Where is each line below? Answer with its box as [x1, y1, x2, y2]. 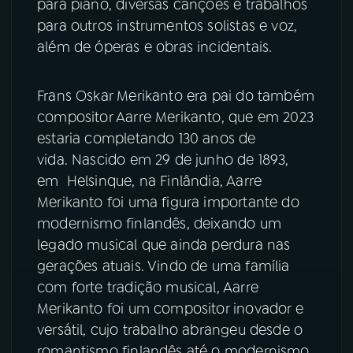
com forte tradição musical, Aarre [37, 277, 258, 297]
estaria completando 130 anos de [37, 128, 256, 148]
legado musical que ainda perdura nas [37, 235, 291, 255]
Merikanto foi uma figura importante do [37, 192, 299, 212]
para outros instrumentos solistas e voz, [37, 16, 298, 35]
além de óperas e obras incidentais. [37, 37, 277, 57]
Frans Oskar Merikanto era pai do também [37, 86, 315, 106]
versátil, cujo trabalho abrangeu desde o [37, 320, 303, 340]
